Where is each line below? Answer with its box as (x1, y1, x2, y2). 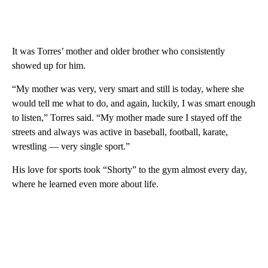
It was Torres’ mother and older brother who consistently (12, 46, 225, 57)
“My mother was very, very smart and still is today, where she (12, 84, 244, 95)
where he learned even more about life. (12, 179, 159, 190)
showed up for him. (12, 60, 86, 71)
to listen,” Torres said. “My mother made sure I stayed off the (12, 112, 242, 123)
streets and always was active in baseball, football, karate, (12, 127, 228, 138)
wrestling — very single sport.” (12, 141, 130, 152)
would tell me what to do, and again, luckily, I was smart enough (12, 98, 255, 109)
